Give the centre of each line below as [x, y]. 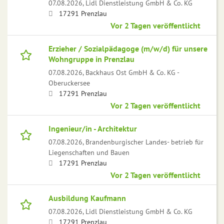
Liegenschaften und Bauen [89, 152]
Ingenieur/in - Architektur [93, 129]
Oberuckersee [69, 83]
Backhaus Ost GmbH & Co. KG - [132, 72]
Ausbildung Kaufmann [87, 198]
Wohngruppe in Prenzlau [91, 59]
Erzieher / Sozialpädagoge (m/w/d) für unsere [128, 49]
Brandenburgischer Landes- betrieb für [144, 142]
